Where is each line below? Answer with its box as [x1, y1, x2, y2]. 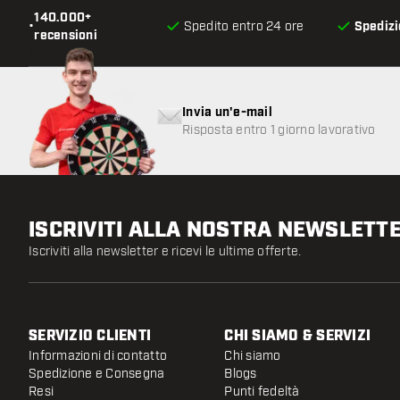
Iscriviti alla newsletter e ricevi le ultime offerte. [29, 244, 302, 259]
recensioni [34, 28, 97, 44]
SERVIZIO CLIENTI [29, 327, 151, 346]
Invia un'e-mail [182, 104, 272, 121]
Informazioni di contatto [29, 348, 167, 363]
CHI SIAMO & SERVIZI [224, 327, 371, 346]
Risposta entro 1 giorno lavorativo [182, 122, 376, 137]
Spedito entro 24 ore [183, 19, 304, 34]
